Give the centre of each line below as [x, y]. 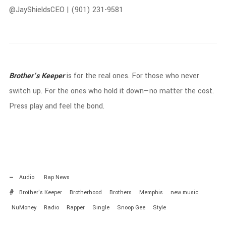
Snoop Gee [131, 208]
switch [21, 91]
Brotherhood [86, 192]
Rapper [75, 208]
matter [172, 91]
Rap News [56, 177]
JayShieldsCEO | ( [45, 10]
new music [184, 192]
